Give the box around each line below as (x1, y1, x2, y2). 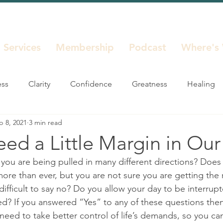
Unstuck (4, 159, 33, 168)
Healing (187, 79, 215, 89)
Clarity (28, 79, 50, 89)
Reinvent (187, 119, 218, 128)
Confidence (70, 79, 112, 89)
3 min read (29, 117, 62, 127)
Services (3, 41, 41, 53)
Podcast (129, 41, 166, 53)
